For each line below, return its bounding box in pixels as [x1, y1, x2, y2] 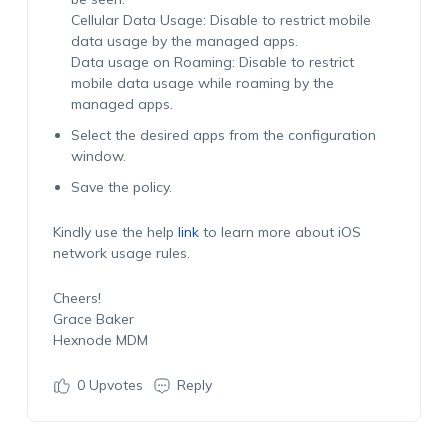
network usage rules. [52, 244, 190, 262]
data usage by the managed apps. [70, 32, 298, 50]
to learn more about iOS [198, 223, 361, 241]
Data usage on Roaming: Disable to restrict [70, 53, 354, 71]
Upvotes [84, 376, 143, 394]
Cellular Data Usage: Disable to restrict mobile [70, 11, 371, 29]
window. [70, 147, 126, 165]
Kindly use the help [52, 223, 178, 241]
